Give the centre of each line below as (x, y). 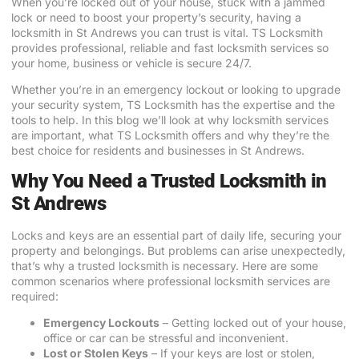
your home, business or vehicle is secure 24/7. (131, 63)
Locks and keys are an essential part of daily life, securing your (176, 235)
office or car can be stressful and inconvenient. (166, 338)
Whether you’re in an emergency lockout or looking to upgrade (176, 90)
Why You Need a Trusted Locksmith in (169, 181)
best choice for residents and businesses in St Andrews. (158, 151)
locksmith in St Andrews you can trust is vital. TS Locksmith (167, 32)
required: (35, 296)
